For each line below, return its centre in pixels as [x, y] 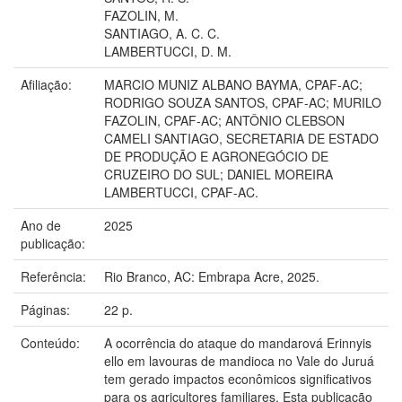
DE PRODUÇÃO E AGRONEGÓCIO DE [216, 156]
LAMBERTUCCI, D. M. [168, 51]
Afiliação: [48, 84]
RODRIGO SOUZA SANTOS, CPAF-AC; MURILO [243, 102]
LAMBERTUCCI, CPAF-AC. [181, 192]
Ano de [41, 225]
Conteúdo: [52, 342]
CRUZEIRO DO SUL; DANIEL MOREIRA [218, 174]
